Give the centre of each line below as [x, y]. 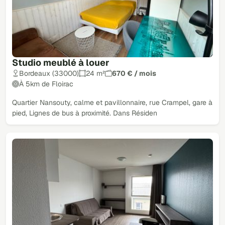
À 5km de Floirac [46, 84]
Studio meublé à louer [61, 62]
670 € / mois [134, 73]
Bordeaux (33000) [49, 73]
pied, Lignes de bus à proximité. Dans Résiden [85, 113]
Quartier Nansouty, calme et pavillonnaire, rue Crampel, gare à [112, 102]
